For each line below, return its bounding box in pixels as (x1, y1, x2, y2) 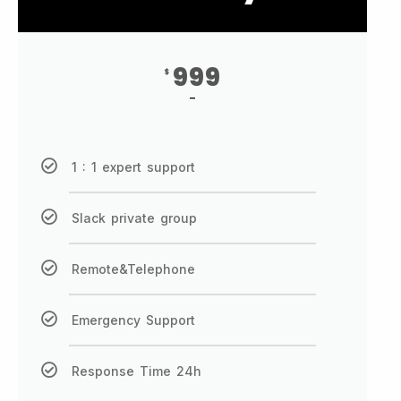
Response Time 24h (72, 363, 201, 380)
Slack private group (72, 210, 197, 226)
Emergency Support (72, 312, 195, 328)
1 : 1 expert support (72, 159, 195, 175)
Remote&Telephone (72, 261, 195, 277)
